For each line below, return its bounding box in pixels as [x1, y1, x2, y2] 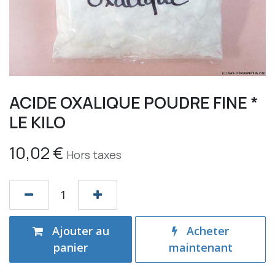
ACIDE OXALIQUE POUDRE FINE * [9, 90, 258, 114]
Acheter [184, 223, 230, 238]
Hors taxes [66, 147, 122, 162]
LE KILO [9, 110, 66, 133]
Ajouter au [48, 223, 109, 238]
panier [53, 239, 88, 255]
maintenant [168, 239, 233, 255]
